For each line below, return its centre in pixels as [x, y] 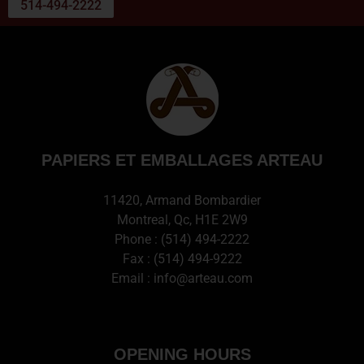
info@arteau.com [203, 278]
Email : [132, 278]
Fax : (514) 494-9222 [182, 258]
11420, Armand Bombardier [182, 200]
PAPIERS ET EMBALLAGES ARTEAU [182, 160]
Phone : [138, 239]
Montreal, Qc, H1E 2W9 [182, 219]
